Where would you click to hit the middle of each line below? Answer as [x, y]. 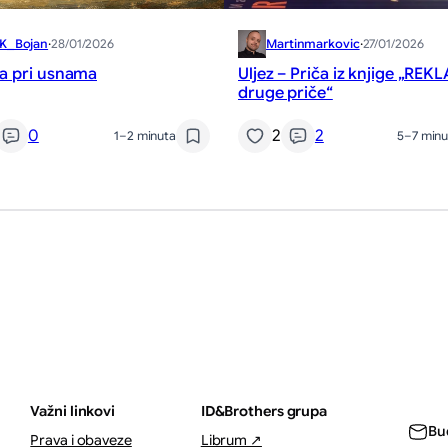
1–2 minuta [145, 135]
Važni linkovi [73, 410]
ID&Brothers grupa [264, 410]
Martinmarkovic [313, 43]
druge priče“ [285, 93]
